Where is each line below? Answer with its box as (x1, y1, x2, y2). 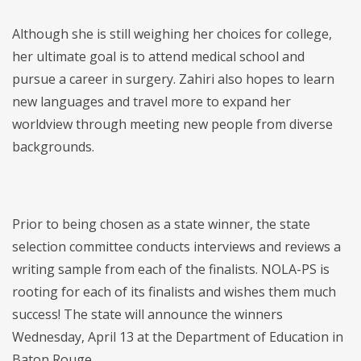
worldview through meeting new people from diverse (12, 115, 333, 134)
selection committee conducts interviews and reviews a (12, 238, 341, 256)
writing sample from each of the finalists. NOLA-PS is (12, 260, 330, 279)
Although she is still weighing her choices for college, (12, 25, 332, 44)
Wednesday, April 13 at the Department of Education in (12, 328, 343, 346)
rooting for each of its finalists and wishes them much (12, 283, 336, 301)
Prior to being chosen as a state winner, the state (12, 215, 310, 234)
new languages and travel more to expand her (12, 93, 291, 111)
